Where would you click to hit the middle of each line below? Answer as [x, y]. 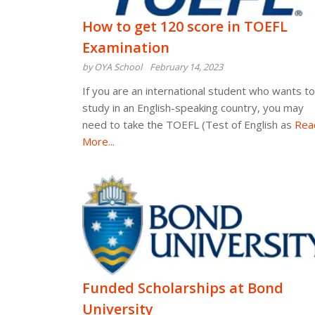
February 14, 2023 [186, 67]
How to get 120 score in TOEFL [185, 26]
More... [98, 141]
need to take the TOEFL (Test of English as [187, 124]
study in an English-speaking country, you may [193, 108]
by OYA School [112, 67]
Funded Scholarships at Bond [183, 288]
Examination [126, 47]
